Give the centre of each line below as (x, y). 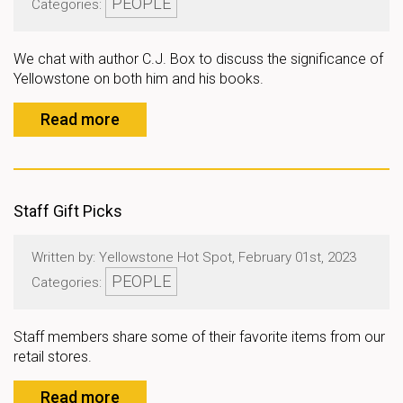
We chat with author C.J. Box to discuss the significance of (198, 59)
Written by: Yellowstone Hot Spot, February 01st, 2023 (194, 257)
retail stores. (53, 357)
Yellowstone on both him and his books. (139, 79)
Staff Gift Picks (68, 211)
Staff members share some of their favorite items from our (199, 337)
